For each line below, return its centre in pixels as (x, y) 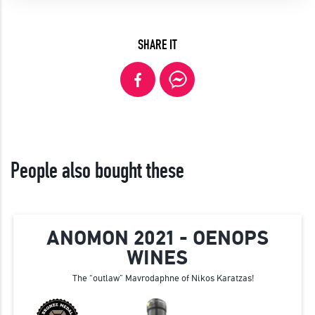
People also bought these (97, 172)
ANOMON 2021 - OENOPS (157, 238)
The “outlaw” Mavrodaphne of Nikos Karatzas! (164, 278)
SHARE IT (157, 45)
